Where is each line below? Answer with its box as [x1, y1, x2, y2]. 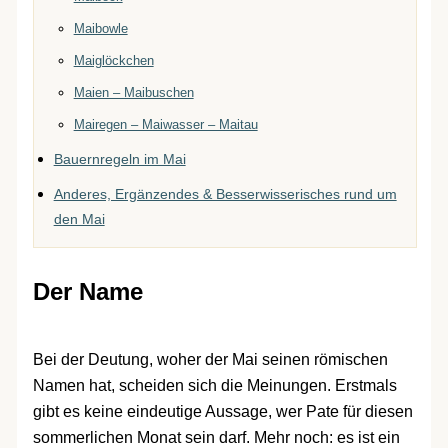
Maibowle [73, 20, 128, 36]
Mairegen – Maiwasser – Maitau [73, 116, 258, 132]
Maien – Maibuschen [73, 84, 194, 100]
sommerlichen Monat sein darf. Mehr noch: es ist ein [32, 428, 400, 446]
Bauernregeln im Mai [53, 150, 186, 167]
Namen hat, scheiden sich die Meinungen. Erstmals [32, 376, 397, 394]
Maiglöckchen [73, 52, 154, 68]
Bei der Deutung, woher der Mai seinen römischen [32, 350, 388, 368]
